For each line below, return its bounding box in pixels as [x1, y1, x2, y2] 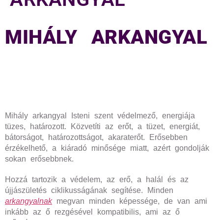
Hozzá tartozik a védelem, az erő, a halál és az [5, 175, 189, 184]
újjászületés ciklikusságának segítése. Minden [5, 186, 173, 194]
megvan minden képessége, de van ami [52, 197, 207, 205]
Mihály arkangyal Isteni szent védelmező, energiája [5, 111, 195, 120]
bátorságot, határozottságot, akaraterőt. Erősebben [5, 133, 188, 141]
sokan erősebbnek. [5, 155, 74, 163]
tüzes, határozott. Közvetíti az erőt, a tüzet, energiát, [5, 122, 200, 131]
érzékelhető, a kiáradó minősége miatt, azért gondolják [5, 144, 209, 152]
